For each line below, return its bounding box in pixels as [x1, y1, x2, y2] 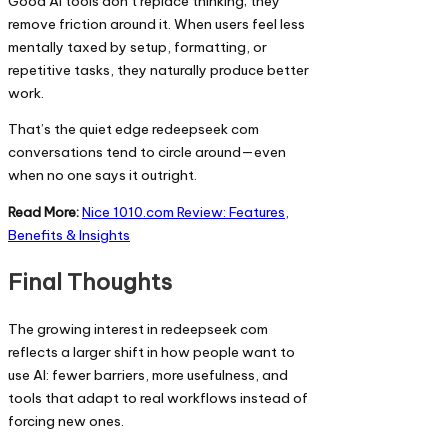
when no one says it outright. [8, 166, 197, 185]
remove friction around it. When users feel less [8, 14, 305, 33]
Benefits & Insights [8, 225, 130, 244]
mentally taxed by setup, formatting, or [8, 37, 267, 56]
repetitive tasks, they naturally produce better [8, 60, 309, 79]
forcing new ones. [8, 411, 124, 430]
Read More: [8, 202, 82, 221]
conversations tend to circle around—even [8, 143, 286, 162]
